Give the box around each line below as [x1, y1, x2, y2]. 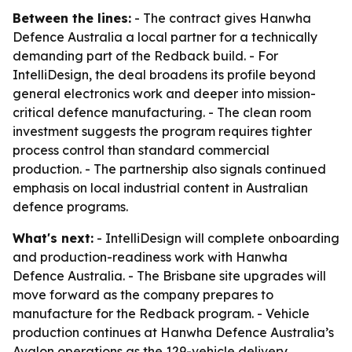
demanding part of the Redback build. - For [13, 48, 278, 64]
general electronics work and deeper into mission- [13, 86, 316, 101]
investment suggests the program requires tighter [13, 123, 312, 139]
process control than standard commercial [13, 142, 269, 158]
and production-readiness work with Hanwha [13, 249, 288, 265]
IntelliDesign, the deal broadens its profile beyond [13, 67, 316, 82]
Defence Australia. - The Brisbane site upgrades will [13, 268, 326, 284]
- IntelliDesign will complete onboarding [93, 230, 339, 246]
